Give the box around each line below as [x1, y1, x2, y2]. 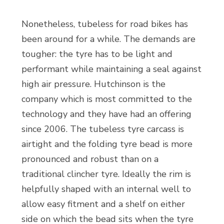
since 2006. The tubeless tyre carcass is [21, 123, 184, 135]
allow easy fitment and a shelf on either [21, 198, 185, 210]
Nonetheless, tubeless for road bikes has [21, 18, 188, 30]
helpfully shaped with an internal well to [21, 183, 191, 195]
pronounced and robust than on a [21, 153, 158, 165]
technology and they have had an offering [21, 108, 191, 120]
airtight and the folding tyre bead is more [21, 138, 192, 150]
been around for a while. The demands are [21, 33, 195, 45]
